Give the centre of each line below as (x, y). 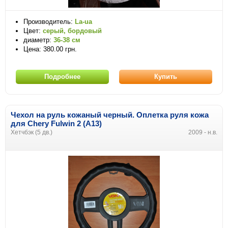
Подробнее (62, 76)
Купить (166, 76)
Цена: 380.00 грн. (50, 49)
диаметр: (38, 40)
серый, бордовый (72, 31)
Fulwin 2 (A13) (75, 123)
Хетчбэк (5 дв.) (32, 132)
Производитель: (49, 21)
